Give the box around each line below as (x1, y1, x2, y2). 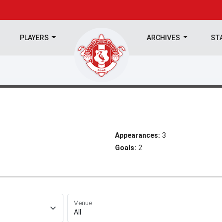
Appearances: (115, 131, 160, 139)
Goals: (115, 144, 136, 152)
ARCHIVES (147, 34, 182, 42)
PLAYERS (19, 34, 50, 42)
